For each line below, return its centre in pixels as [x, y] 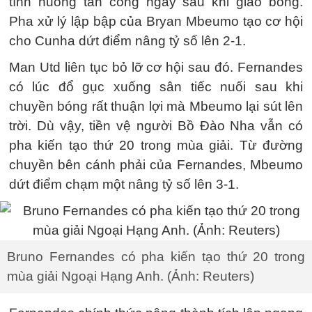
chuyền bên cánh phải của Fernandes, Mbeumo [156, 165]
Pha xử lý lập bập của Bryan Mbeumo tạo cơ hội [156, 21]
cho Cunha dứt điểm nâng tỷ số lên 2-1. [127, 41]
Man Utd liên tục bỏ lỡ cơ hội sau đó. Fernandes [156, 67]
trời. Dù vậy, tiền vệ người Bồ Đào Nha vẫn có [156, 126]
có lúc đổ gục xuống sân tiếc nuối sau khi [156, 87]
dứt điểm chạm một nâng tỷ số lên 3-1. [124, 184]
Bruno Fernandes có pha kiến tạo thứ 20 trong [156, 257]
